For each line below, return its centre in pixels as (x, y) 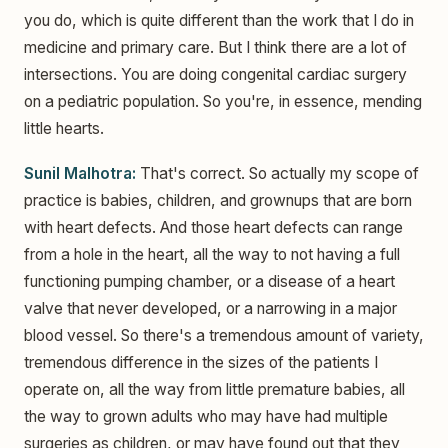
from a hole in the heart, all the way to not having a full (212, 255)
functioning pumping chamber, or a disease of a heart (209, 282)
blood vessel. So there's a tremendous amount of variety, (224, 336)
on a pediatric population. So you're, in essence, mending (223, 101)
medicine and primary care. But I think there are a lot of (215, 47)
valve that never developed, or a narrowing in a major (210, 309)
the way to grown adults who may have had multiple (206, 417)
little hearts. (64, 128)
